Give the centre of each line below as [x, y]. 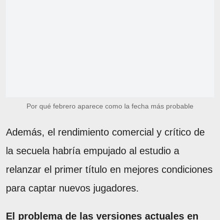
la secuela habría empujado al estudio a [93, 151]
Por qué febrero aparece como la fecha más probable [110, 106]
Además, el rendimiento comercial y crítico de [105, 132]
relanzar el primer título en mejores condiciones [109, 169]
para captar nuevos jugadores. [72, 188]
